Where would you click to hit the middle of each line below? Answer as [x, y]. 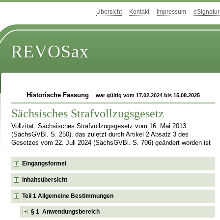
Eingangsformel [44, 163]
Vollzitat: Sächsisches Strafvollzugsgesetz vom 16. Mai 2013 [99, 126]
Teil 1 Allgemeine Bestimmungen [68, 196]
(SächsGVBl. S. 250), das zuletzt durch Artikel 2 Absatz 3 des [100, 134]
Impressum [171, 12]
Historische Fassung [58, 95]
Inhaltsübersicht [45, 179]
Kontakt [139, 12]
